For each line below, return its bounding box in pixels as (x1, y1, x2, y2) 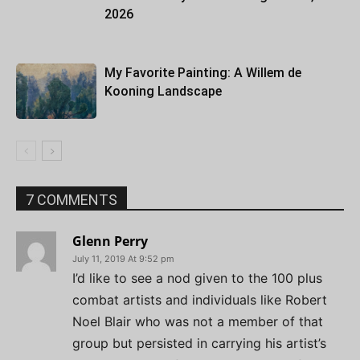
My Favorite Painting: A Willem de (104, 64, 301, 80)
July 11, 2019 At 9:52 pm (72, 252, 174, 264)
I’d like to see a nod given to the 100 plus (72, 269, 322, 286)
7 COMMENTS (26, 190, 117, 208)
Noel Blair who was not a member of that (72, 313, 323, 329)
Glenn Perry (72, 231, 148, 250)
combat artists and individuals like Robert (72, 291, 327, 308)
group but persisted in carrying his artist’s (72, 334, 326, 351)
